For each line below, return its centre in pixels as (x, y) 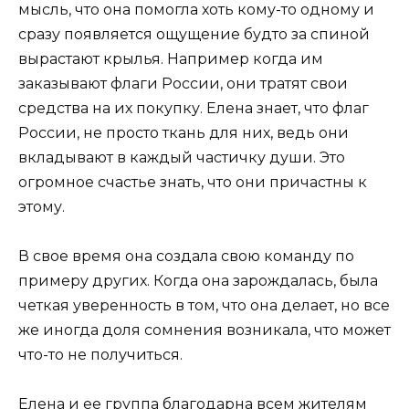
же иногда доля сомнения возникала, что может (204, 330)
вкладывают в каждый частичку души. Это (182, 157)
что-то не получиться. (100, 354)
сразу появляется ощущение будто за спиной (194, 34)
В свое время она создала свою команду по (186, 256)
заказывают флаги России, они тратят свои (183, 83)
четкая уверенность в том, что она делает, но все (204, 305)
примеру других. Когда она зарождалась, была (198, 280)
